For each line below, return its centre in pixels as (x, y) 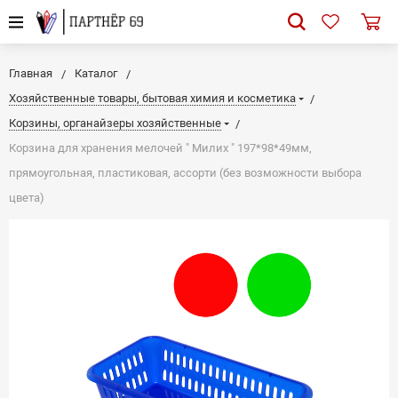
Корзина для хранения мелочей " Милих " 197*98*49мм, (160, 148)
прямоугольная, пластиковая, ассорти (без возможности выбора (185, 173)
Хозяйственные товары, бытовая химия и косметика (152, 99)
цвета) (27, 198)
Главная (31, 74)
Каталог (96, 74)
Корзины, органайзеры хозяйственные (115, 123)
